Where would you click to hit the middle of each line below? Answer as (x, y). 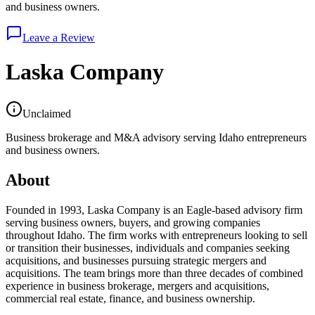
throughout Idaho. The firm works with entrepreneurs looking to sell (156, 235)
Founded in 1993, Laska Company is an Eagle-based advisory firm (154, 210)
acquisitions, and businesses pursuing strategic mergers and (136, 260)
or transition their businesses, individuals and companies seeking (148, 247)
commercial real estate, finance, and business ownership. (130, 298)
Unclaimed (47, 113)
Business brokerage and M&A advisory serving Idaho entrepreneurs (156, 137)
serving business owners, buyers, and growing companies (133, 222)
